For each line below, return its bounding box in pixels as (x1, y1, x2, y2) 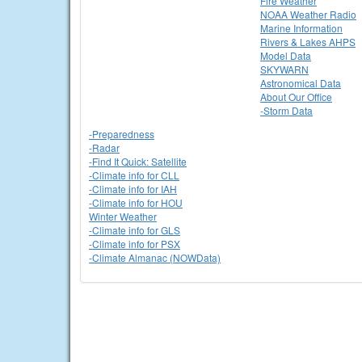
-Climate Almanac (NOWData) (89, 250, 221, 264)
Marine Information (260, 21, 343, 35)
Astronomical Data (260, 76, 341, 90)
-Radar (89, 141, 120, 154)
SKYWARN (260, 62, 309, 76)
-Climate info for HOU (89, 196, 183, 209)
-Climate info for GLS (89, 223, 180, 237)
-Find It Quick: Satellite (89, 154, 187, 168)
